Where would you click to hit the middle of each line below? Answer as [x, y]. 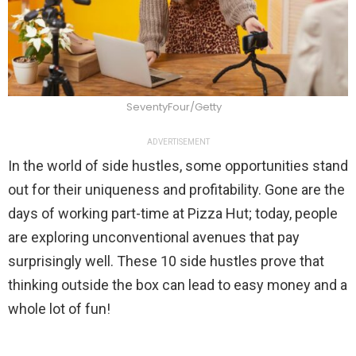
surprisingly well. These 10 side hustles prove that [166, 261]
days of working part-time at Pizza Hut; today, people [173, 214]
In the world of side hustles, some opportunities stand [178, 166]
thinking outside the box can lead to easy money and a [178, 285]
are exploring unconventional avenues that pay [154, 238]
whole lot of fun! [59, 309]
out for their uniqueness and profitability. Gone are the [176, 190]
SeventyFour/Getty [174, 107]
